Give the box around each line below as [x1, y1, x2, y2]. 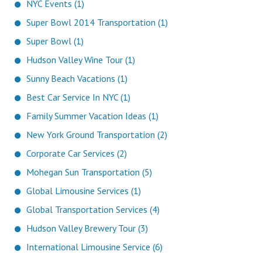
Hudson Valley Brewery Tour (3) [26, 222, 148, 235]
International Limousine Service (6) [26, 241, 163, 253]
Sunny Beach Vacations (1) [26, 73, 127, 85]
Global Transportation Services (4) [26, 204, 160, 216]
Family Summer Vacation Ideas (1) [26, 110, 158, 122]
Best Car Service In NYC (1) [26, 91, 130, 104]
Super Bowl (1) [26, 35, 84, 47]
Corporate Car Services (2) [26, 147, 127, 160]
